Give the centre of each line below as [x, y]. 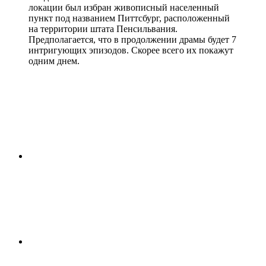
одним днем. [54, 61]
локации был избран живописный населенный [124, 8]
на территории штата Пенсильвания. [103, 29]
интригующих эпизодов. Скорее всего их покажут [131, 50]
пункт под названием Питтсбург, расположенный [129, 18]
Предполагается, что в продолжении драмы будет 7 [132, 40]
